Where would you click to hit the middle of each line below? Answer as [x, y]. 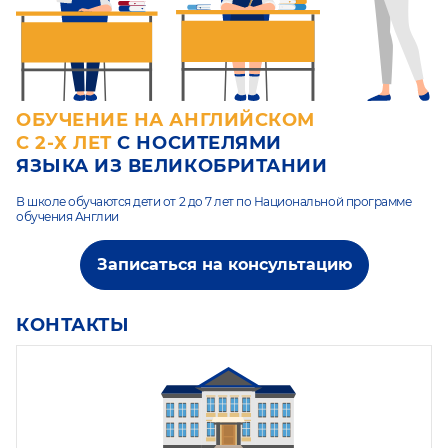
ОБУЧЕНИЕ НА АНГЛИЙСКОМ [165, 120]
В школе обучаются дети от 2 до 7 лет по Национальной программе [214, 202]
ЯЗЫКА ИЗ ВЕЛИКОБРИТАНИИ [172, 166]
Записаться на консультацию [224, 265]
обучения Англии [67, 217]
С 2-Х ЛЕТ [67, 143]
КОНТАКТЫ [73, 325]
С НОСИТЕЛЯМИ [199, 143]
